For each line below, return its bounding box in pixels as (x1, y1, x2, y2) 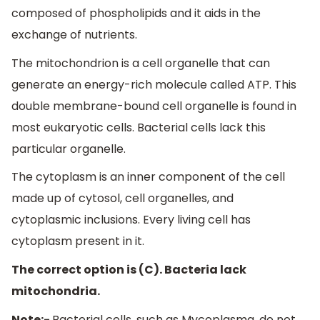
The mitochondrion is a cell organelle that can (11, 54, 270, 71)
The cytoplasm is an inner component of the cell (11, 169, 285, 186)
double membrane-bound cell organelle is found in (11, 97, 296, 114)
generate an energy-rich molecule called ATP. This (11, 76, 296, 93)
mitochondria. (11, 283, 100, 300)
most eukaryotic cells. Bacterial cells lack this (11, 119, 266, 136)
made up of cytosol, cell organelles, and (11, 190, 234, 207)
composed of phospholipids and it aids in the (11, 5, 261, 22)
